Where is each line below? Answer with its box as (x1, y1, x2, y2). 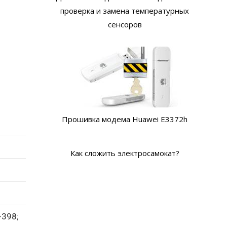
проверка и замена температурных (60, 6, 189, 16)
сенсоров (107, 19, 142, 29)
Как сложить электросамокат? (70, 148, 179, 158)
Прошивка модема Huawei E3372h (62, 114, 187, 124)
